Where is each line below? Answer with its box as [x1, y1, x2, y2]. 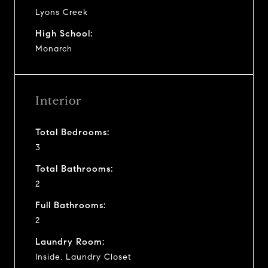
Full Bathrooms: [35, 199, 106, 211]
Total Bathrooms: [35, 163, 113, 174]
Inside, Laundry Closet [35, 251, 132, 262]
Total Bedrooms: [35, 126, 109, 138]
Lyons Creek [35, 7, 88, 17]
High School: [35, 28, 93, 39]
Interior [35, 93, 81, 108]
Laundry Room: [35, 236, 105, 247]
